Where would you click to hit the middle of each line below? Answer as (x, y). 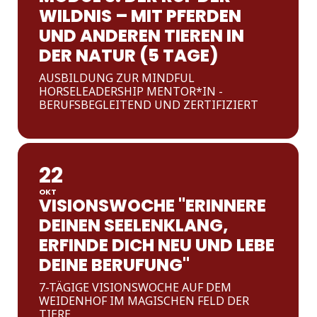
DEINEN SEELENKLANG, (134, 225)
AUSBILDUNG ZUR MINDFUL (117, 78)
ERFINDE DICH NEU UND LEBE (157, 245)
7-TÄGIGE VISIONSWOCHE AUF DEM (136, 287)
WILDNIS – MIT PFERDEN (140, 16)
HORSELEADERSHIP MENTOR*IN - (131, 91)
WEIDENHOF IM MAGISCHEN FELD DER (144, 301)
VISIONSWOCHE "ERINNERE (153, 206)
